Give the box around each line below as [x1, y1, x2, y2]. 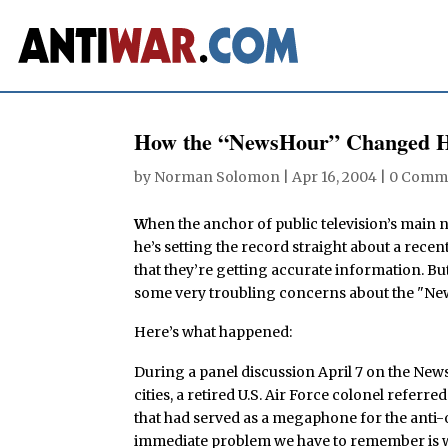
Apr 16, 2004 [292, 167, 378, 186]
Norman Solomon [154, 167, 281, 186]
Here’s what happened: [134, 323, 293, 342]
